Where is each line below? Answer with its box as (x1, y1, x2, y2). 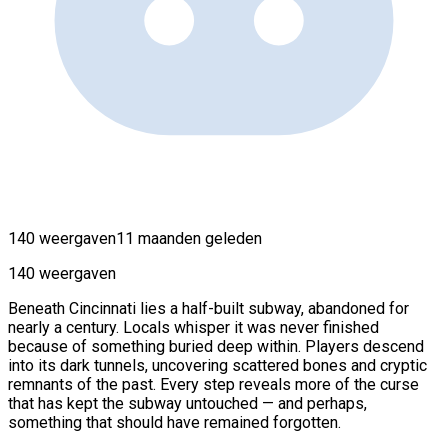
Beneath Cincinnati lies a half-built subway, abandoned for (8, 298, 409, 318)
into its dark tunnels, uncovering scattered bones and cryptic (8, 355, 427, 375)
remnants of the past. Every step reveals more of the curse (8, 374, 419, 394)
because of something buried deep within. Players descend (8, 336, 424, 356)
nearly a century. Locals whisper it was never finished (8, 317, 379, 337)
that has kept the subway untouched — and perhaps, (8, 393, 367, 413)
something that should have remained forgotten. (8, 412, 341, 432)
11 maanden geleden (116, 228, 262, 248)
